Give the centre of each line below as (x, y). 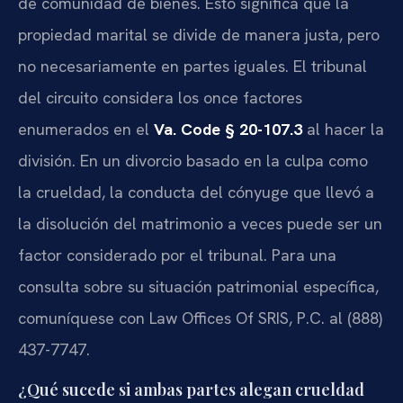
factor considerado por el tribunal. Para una (177, 255)
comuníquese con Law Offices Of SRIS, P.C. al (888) (200, 318)
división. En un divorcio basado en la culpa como (193, 160)
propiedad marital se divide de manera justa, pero (199, 34)
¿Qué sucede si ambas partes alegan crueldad (191, 389)
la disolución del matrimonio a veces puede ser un (200, 223)
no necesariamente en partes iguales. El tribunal (193, 66)
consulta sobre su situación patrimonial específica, (198, 286)
